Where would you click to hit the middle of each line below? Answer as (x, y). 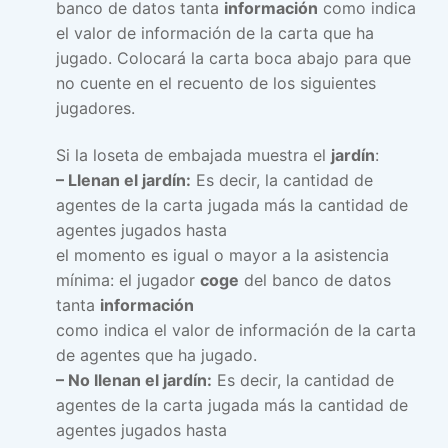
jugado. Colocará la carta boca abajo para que (233, 57)
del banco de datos (315, 280)
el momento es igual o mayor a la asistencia (222, 255)
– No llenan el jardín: (134, 380)
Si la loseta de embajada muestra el (193, 155)
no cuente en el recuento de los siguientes (216, 82)
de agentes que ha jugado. (156, 355)
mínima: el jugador (128, 280)
